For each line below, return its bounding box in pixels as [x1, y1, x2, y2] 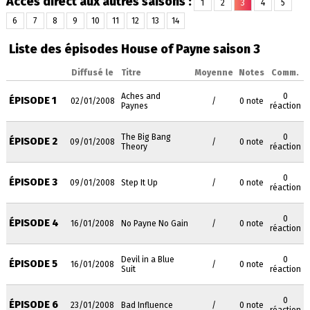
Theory [120, 142, 147, 152]
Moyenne [194, 68, 233, 77]
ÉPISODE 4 [8, 217, 59, 229]
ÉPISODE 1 [8, 95, 57, 107]
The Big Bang [120, 132, 171, 142]
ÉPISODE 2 [8, 136, 57, 147]
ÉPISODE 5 [8, 258, 57, 270]
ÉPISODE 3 [8, 176, 57, 188]
